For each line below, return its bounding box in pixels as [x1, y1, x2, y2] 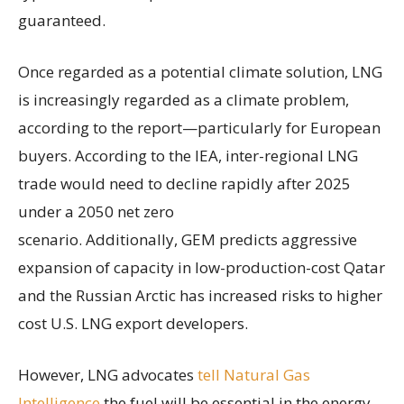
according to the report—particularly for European [18, 117, 381, 139]
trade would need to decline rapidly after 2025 [18, 173, 351, 195]
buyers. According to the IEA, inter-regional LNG [18, 145, 358, 167]
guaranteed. [18, 10, 106, 32]
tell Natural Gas [197, 364, 310, 386]
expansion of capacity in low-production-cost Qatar [18, 257, 385, 279]
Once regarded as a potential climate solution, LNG [18, 61, 382, 83]
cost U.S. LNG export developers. [18, 313, 248, 335]
